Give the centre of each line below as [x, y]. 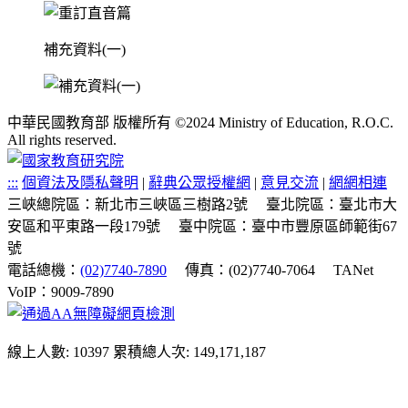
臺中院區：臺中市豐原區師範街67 [288, 227]
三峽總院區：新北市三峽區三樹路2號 [127, 205]
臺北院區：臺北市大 [331, 205]
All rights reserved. [62, 140]
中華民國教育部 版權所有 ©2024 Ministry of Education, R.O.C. [200, 123]
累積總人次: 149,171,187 [189, 352]
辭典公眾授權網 [199, 183]
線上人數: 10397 [58, 352]
